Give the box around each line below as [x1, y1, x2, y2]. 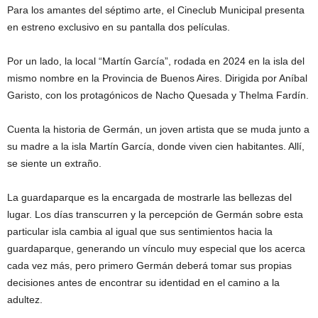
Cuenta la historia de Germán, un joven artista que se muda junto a [7, 124, 309, 136]
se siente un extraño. [7, 158, 102, 170]
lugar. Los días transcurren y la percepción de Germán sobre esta [7, 209, 303, 221]
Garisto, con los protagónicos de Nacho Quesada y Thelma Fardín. [7, 89, 309, 102]
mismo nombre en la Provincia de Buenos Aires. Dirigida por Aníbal [7, 72, 307, 84]
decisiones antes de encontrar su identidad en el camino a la [7, 277, 280, 289]
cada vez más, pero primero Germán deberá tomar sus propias [7, 260, 292, 272]
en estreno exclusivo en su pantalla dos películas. [7, 21, 230, 33]
